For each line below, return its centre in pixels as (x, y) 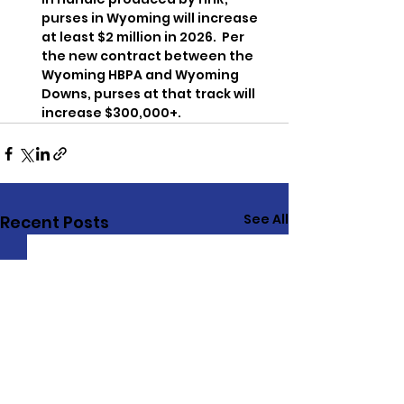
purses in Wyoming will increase (151, 18)
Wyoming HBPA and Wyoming (142, 75)
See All (266, 220)
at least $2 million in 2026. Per (144, 37)
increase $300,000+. (111, 113)
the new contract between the (149, 56)
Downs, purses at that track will (150, 94)
